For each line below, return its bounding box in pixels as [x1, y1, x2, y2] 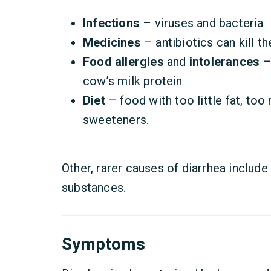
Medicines [83, 35, 141, 50]
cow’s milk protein [83, 74, 183, 88]
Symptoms [62, 234, 145, 254]
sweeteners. [83, 113, 149, 127]
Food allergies [83, 54, 164, 69]
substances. [62, 180, 126, 195]
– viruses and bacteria [140, 16, 264, 30]
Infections [83, 16, 140, 30]
